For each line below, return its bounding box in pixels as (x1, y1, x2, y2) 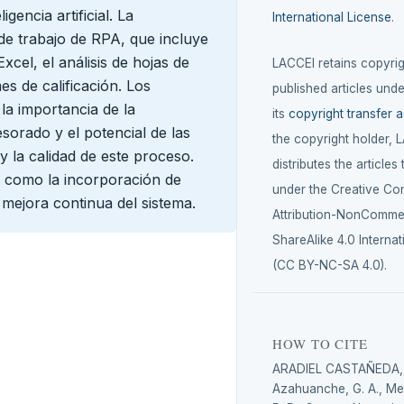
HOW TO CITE (272, 334, 368, 353)
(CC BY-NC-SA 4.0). (272, 258, 388, 272)
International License (272, 10, 392, 25)
